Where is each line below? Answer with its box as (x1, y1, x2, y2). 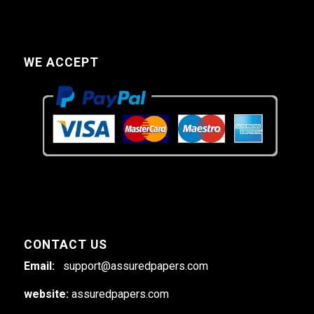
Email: (23, 259, 63, 273)
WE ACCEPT (23, 55, 99, 69)
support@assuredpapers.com (62, 259, 208, 273)
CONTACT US (23, 238, 107, 252)
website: (23, 287, 71, 301)
